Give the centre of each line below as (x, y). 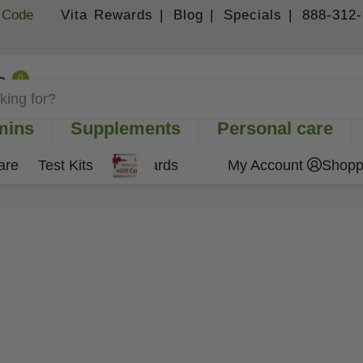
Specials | (261, 15)
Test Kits (66, 165)
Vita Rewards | (115, 15)
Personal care (275, 129)
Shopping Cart (62, 88)
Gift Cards (145, 165)
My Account (266, 165)
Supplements (126, 129)
